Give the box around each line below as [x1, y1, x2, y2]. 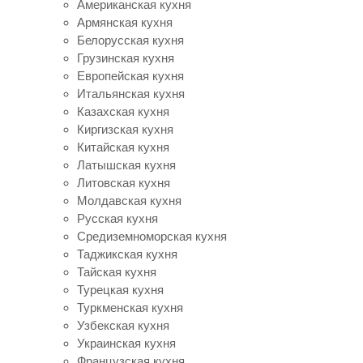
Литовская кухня [77, 176, 170, 190]
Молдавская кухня [77, 194, 181, 207]
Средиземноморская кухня [77, 229, 227, 243]
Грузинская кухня [77, 51, 174, 65]
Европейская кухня [77, 69, 184, 83]
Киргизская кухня [77, 122, 173, 136]
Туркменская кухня [77, 301, 183, 314]
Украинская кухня [77, 336, 176, 350]
